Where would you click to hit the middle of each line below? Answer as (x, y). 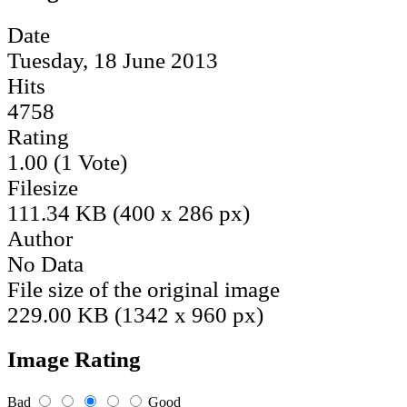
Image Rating (74, 360)
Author (40, 238)
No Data (45, 263)
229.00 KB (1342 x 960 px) (135, 314)
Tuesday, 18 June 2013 (113, 60)
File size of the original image (144, 289)
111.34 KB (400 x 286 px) (129, 213)
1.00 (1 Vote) (70, 162)
